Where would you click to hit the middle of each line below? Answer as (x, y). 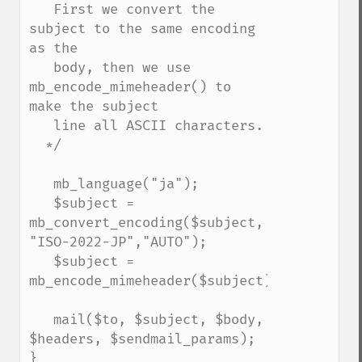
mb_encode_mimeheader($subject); (154, 281)
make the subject (94, 106)
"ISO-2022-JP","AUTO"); (118, 242)
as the (53, 48)
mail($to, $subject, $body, (41, 320)
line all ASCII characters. (41, 126)
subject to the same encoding (142, 29)
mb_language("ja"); (41, 184)
